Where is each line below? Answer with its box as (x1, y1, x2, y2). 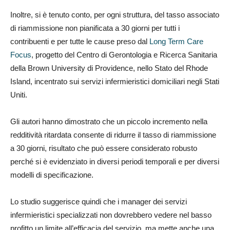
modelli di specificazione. (10, 170, 93, 179)
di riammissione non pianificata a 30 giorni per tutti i (10, 23, 180, 32)
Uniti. (10, 90, 27, 99)
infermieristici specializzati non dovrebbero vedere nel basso (10, 210, 212, 219)
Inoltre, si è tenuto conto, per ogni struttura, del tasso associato (10, 10, 219, 19)
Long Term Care (149, 36, 203, 46)
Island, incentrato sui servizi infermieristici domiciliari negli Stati (10, 76, 219, 86)
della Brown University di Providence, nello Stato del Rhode (10, 63, 208, 72)
